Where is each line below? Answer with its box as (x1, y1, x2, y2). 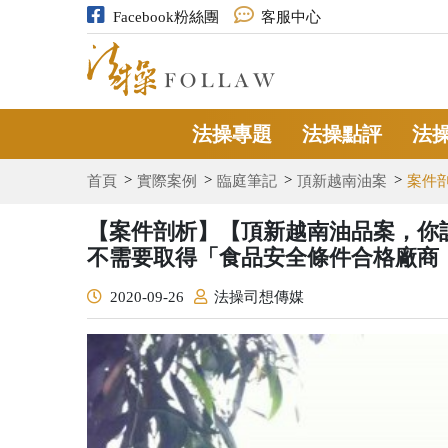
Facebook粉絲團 (112, 9, 219, 25)
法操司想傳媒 (214, 288, 304, 305)
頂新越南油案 (297, 173, 387, 190)
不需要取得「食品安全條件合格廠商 (87, 244, 439, 270)
